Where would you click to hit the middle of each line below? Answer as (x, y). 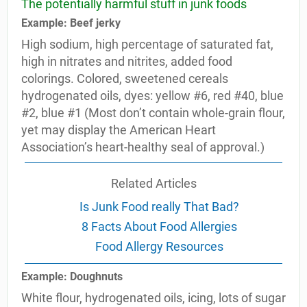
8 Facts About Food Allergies (159, 226)
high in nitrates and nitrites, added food (127, 61)
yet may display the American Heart (119, 130)
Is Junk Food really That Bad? (159, 207)
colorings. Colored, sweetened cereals (125, 78)
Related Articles (153, 183)
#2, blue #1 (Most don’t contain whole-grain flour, (153, 113)
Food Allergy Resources (159, 246)
